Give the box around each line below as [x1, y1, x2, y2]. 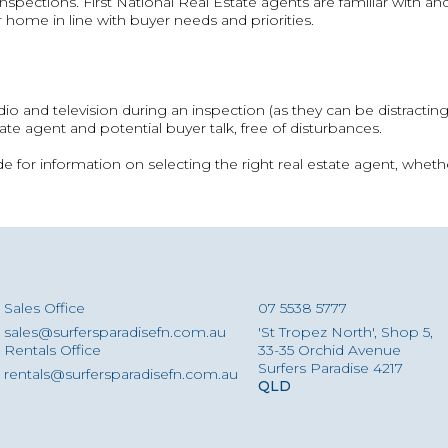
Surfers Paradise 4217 [258, 359, 403, 377]
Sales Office [4, 299, 85, 317]
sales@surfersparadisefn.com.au [4, 323, 226, 341]
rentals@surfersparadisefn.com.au [4, 365, 238, 383]
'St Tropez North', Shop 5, [258, 323, 433, 341]
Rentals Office [4, 341, 101, 359]
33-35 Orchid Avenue [258, 341, 401, 359]
